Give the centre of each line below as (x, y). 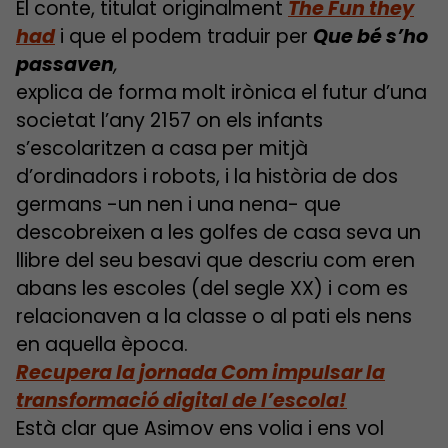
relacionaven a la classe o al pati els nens (214, 317)
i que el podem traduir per (184, 37)
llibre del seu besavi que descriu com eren (215, 261)
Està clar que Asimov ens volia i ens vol (200, 429)
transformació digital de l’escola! (181, 401)
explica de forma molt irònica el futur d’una (221, 93)
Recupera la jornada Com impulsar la (200, 373)
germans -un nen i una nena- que (178, 205)
